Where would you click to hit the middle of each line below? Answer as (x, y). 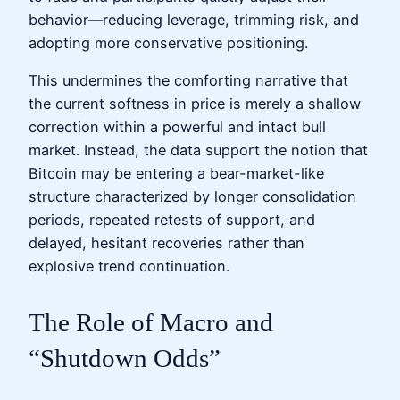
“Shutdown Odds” (125, 358)
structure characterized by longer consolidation (192, 197)
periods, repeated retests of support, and (172, 220)
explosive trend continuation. (129, 267)
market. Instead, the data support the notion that (198, 150)
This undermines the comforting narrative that (188, 81)
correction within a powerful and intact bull (177, 127)
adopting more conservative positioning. (168, 43)
